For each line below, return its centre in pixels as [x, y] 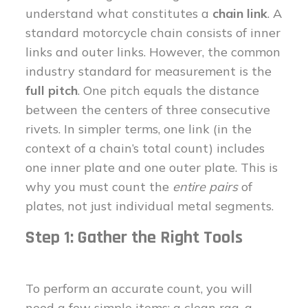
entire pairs [206, 187]
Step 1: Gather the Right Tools [134, 238]
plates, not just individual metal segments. [150, 206]
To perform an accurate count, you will [139, 289]
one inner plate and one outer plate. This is [152, 168]
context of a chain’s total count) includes [145, 148]
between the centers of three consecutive [148, 110]
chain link [240, 14]
